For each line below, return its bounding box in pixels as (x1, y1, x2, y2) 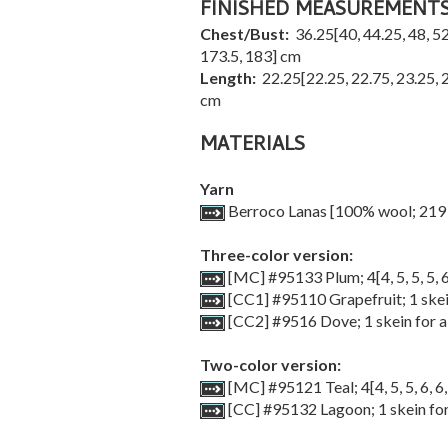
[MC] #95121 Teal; (224, 377, 361, 396)
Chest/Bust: (199, 24, 292, 43)
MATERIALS (199, 130, 305, 163)
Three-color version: (199, 245, 353, 264)
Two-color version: (199, 355, 341, 374)
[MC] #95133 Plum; (224, 267, 367, 286)
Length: (199, 68, 259, 87)
